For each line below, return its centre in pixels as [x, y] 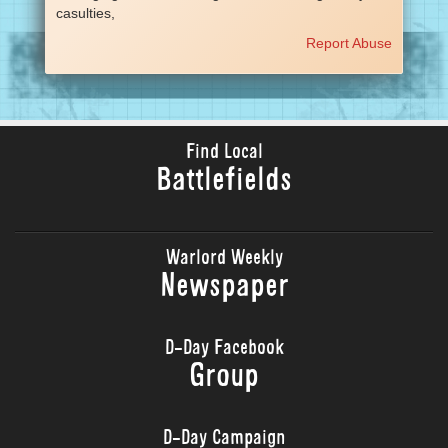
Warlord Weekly [224, 259]
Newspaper [224, 288]
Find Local [224, 153]
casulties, [85, 12]
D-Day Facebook [224, 349]
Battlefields [224, 182]
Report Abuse [349, 42]
